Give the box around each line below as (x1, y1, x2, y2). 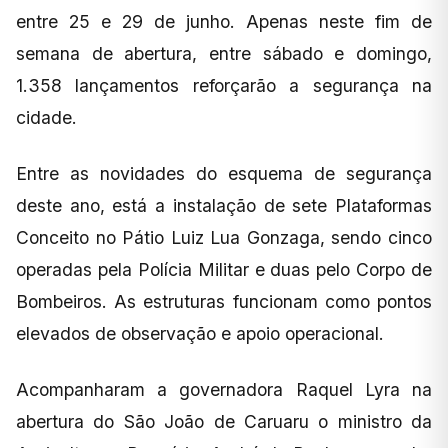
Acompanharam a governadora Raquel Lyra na (16, 379, 432, 401)
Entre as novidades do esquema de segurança (16, 163, 432, 185)
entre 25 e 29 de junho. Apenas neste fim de (16, 11, 432, 33)
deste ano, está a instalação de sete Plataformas (16, 195, 432, 217)
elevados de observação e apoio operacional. (16, 323, 384, 345)
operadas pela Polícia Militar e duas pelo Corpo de (16, 259, 432, 281)
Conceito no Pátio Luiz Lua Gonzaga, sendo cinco (16, 227, 432, 249)
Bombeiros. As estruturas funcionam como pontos (16, 291, 432, 313)
